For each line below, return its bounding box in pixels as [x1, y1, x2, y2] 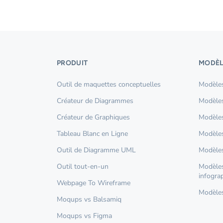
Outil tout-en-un [57, 162, 109, 171]
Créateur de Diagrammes [57, 96, 133, 106]
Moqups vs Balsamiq [57, 195, 121, 204]
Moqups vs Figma [57, 211, 112, 221]
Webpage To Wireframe [57, 178, 130, 188]
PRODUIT [57, 59, 88, 67]
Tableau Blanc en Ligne [57, 129, 128, 138]
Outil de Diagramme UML [57, 145, 136, 155]
